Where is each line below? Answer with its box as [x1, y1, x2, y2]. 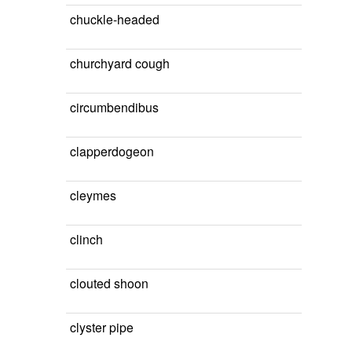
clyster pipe [70, 318, 134, 335]
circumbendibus [70, 98, 159, 115]
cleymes [70, 186, 116, 203]
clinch [70, 230, 103, 247]
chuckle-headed [70, 10, 159, 27]
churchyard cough [70, 54, 170, 71]
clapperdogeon [70, 142, 154, 159]
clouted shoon [70, 274, 148, 291]
